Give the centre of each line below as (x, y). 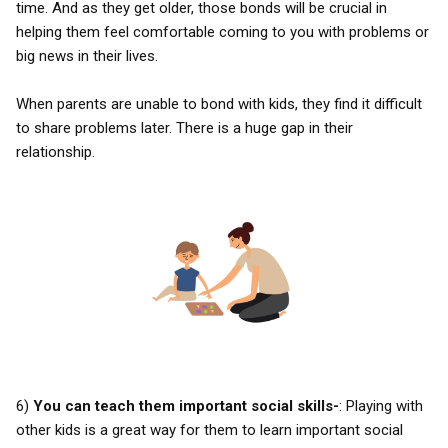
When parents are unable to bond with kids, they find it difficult (219, 104)
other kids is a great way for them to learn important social (209, 430)
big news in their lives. (87, 56)
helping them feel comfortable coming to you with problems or (222, 32)
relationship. (55, 152)
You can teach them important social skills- (186, 406)
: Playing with (381, 406)
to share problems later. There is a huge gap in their (184, 128)
